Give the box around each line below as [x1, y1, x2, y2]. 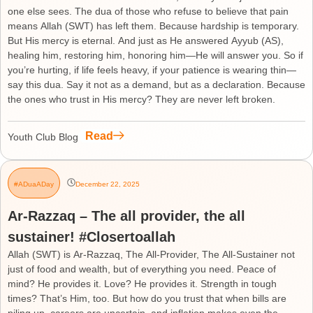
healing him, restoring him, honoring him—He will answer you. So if [8, 50, 303, 61]
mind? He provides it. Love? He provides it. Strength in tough [8, 278, 277, 289]
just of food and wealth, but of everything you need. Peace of [8, 263, 276, 275]
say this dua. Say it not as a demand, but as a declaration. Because [8, 79, 305, 90]
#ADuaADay [14, 180, 54, 188]
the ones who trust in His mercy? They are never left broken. [8, 94, 275, 105]
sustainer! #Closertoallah [8, 229, 175, 245]
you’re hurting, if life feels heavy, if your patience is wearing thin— [8, 64, 296, 75]
